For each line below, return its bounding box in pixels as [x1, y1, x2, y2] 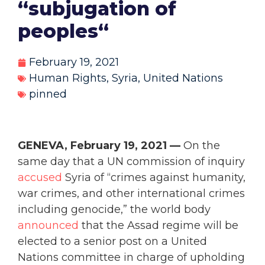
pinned [29, 88, 67, 101]
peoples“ [18, 20, 109, 43]
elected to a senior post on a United [18, 235, 207, 248]
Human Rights [29, 72, 106, 85]
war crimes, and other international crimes [18, 187, 245, 201]
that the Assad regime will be [79, 219, 238, 232]
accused [18, 171, 62, 185]
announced [18, 219, 79, 232]
